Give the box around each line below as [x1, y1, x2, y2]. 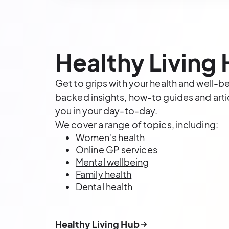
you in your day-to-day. [55, 104, 158, 117]
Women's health [76, 131, 145, 143]
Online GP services [76, 143, 157, 155]
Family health [76, 168, 132, 180]
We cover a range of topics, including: [55, 118, 218, 130]
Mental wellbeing [76, 155, 149, 168]
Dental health [76, 180, 133, 192]
